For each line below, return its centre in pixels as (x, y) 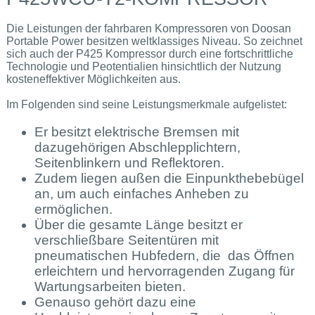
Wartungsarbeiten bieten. (110, 286)
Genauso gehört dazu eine (115, 302)
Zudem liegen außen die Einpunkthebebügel (169, 178)
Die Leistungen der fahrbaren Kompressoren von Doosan (148, 28)
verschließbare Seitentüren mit (126, 240)
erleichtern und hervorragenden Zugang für (164, 271)
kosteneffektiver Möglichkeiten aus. (93, 79)
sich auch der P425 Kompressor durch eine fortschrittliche (149, 53)
